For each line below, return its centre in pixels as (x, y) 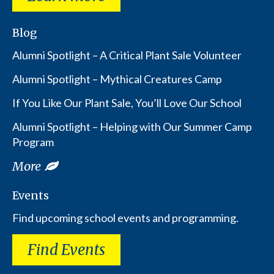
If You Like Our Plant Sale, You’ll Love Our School (127, 103)
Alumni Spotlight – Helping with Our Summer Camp (132, 127)
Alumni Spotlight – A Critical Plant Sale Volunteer (127, 55)
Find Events (66, 250)
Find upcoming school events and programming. (125, 218)
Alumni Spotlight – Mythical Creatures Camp (117, 79)
